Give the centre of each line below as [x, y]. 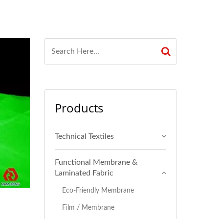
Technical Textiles [84, 136]
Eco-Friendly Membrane [98, 190]
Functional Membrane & [96, 162]
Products [79, 108]
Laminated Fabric [84, 173]
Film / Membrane [88, 208]
